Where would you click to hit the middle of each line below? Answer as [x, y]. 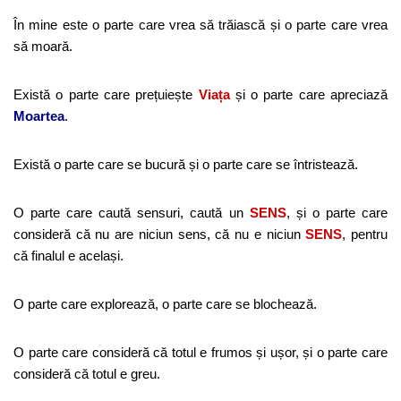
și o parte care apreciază [308, 94]
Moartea [39, 115]
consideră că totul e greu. [87, 373]
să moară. [43, 46]
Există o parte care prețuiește [106, 94]
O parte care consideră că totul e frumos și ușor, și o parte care [200, 352]
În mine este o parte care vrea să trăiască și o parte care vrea [200, 24]
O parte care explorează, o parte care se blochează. [165, 303]
